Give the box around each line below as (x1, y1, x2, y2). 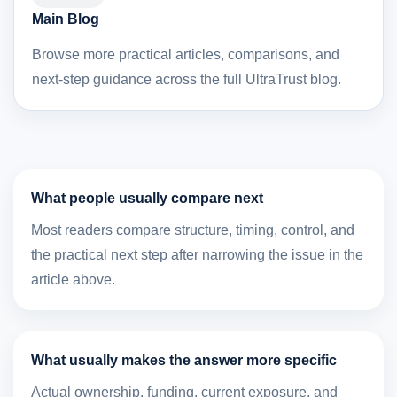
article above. (31, 272, 115, 288)
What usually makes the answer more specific (31, 353, 337, 369)
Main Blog (32, 12, 99, 27)
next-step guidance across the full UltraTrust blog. (32, 72, 341, 88)
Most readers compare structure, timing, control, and (31, 222, 354, 238)
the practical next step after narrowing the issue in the (31, 247, 363, 263)
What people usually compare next (31, 191, 263, 206)
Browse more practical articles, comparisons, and (32, 47, 339, 63)
